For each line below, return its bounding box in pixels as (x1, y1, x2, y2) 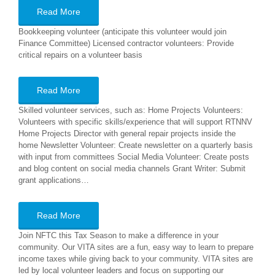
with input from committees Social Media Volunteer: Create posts (18, 152, 249, 161)
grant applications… (18, 176, 89, 185)
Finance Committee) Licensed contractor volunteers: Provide (18, 39, 234, 48)
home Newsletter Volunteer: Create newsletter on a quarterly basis (18, 141, 253, 150)
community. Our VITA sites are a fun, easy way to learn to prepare (18, 242, 254, 252)
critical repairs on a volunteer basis (18, 50, 142, 60)
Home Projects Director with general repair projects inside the (18, 129, 236, 138)
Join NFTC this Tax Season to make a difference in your (18, 231, 219, 240)
